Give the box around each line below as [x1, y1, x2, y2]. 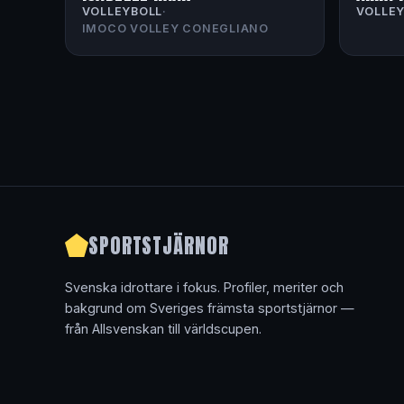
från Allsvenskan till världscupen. [65, 321, 262, 337]
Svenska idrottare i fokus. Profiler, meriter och [65, 280, 344, 296]
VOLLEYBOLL [81, 5, 163, 19]
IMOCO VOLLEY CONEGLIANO [81, 22, 269, 36]
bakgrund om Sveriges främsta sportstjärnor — [65, 300, 354, 317]
